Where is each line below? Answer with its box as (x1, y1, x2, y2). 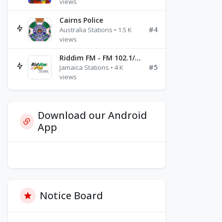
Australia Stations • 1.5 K (59, 25, 132, 34)
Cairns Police (59, 15, 103, 25)
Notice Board (40, 189, 103, 202)
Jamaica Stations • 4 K (59, 63, 123, 72)
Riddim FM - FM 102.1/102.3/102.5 (135, 53, 141, 62)
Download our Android (38, 109, 148, 122)
